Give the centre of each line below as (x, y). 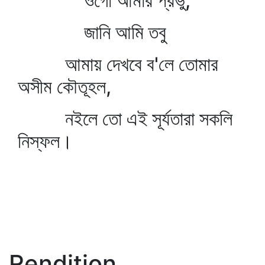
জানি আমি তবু (92, 32)
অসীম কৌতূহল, (64, 87)
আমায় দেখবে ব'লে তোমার (118, 64)
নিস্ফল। (45, 141)
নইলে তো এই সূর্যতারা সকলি (125, 119)
